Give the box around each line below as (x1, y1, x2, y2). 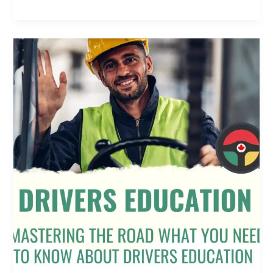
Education (26, 185, 68, 197)
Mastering (26, 39, 68, 51)
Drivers (26, 171, 55, 182)
